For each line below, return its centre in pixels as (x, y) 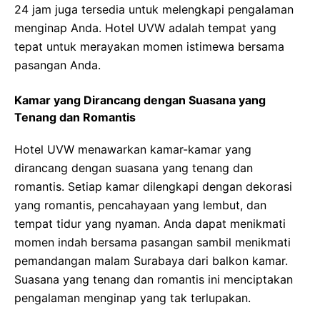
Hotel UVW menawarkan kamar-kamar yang (133, 149)
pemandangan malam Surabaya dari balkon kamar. (151, 261)
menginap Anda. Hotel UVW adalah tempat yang (145, 28)
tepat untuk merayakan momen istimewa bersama (149, 46)
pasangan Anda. (57, 65)
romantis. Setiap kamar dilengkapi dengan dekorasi (153, 186)
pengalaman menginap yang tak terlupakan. (132, 298)
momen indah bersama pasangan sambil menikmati (152, 242)
